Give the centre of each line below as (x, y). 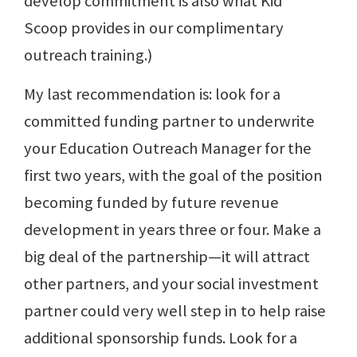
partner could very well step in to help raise (175, 311)
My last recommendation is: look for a (152, 94)
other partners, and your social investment (171, 284)
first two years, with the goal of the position (173, 176)
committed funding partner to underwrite (169, 122)
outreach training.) (88, 55)
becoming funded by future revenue (151, 203)
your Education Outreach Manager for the (168, 149)
